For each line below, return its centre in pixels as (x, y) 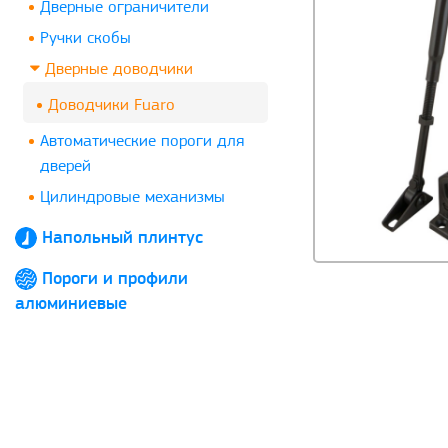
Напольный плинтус (122, 238)
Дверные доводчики (116, 69)
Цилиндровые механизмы (132, 197)
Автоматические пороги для (142, 141)
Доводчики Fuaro (111, 105)
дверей (65, 166)
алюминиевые (71, 304)
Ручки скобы (85, 38)
